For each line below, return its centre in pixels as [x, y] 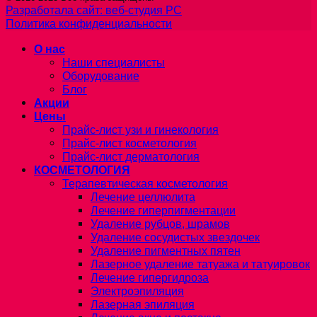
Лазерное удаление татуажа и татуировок [200, 264]
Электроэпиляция [137, 290]
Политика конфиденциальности [89, 24]
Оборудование [101, 75]
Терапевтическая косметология [145, 183]
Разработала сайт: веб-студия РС [94, 10]
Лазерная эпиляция [143, 304]
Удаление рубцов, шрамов [160, 223]
